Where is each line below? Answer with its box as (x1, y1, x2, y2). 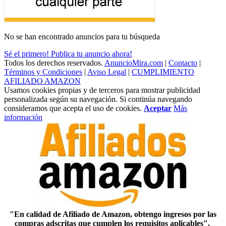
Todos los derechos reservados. (4, 59, 104, 68)
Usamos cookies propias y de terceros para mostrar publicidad (4, 86, 200, 95)
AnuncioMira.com (104, 59, 163, 68)
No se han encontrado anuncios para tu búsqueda (4, 32, 160, 41)
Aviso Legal (87, 68, 126, 77)
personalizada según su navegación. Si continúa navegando (4, 95, 192, 104)
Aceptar (144, 104, 172, 113)
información (4, 113, 42, 122)
